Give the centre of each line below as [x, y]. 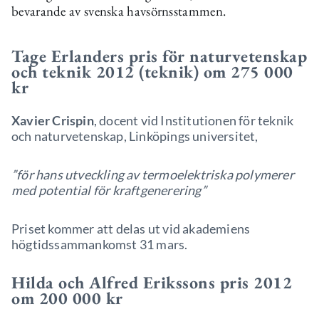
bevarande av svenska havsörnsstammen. [119, 11]
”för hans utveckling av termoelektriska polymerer [153, 174]
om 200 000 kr [69, 298]
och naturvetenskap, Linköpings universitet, [135, 136]
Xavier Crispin [53, 120]
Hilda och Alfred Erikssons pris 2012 [152, 282]
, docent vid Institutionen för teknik [194, 120]
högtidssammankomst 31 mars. [100, 244]
